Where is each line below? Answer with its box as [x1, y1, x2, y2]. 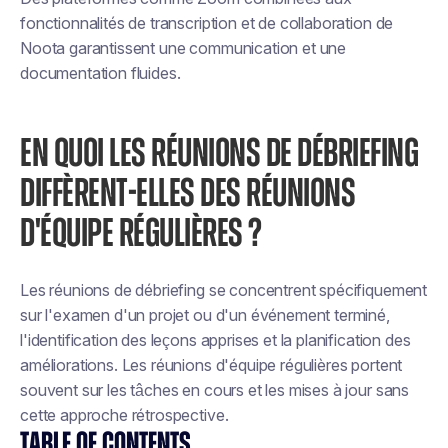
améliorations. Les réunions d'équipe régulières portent [20, 355, 403, 375]
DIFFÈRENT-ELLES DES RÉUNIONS [20, 174, 355, 214]
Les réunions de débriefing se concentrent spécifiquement [20, 280, 428, 300]
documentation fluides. [20, 63, 181, 83]
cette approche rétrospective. [20, 405, 229, 425]
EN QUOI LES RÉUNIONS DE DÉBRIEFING [20, 134, 418, 174]
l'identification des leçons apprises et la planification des [20, 330, 411, 350]
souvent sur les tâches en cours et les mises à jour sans [20, 380, 410, 400]
